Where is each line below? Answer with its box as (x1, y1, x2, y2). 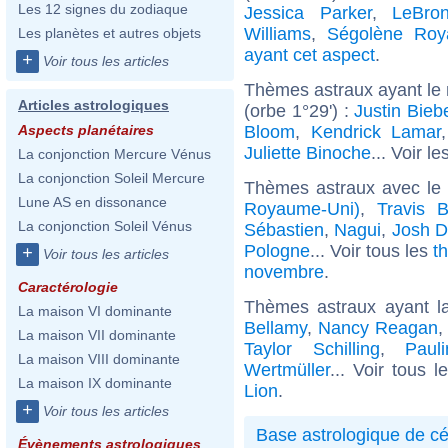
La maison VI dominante (18, 303, 172, 319)
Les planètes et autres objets (18, 25, 201, 41)
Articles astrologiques (18, 97, 169, 113)
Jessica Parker (244, 2, 372, 23)
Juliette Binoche (244, 142, 371, 163)
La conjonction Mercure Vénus (18, 146, 211, 162)
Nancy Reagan (318, 317, 438, 338)
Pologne (244, 240, 310, 261)
